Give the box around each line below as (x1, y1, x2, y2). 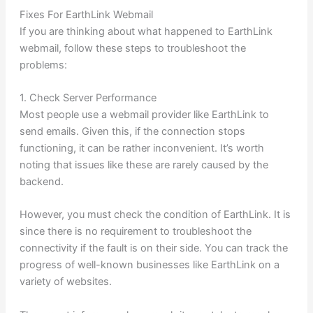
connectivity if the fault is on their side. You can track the (19, 242, 288, 255)
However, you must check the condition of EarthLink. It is (19, 208, 291, 221)
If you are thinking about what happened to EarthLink (19, 24, 272, 38)
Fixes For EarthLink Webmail (19, 8, 153, 21)
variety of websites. (19, 275, 112, 289)
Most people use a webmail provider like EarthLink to (19, 108, 269, 121)
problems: (19, 58, 67, 71)
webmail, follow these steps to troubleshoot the (19, 41, 246, 54)
